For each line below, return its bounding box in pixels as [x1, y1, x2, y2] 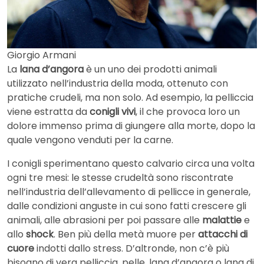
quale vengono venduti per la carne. [7, 133, 173, 147]
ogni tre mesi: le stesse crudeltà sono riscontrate [7, 170, 233, 184]
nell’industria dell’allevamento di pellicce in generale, [7, 184, 250, 199]
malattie [202, 213, 242, 227]
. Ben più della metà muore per [54, 227, 198, 241]
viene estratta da [7, 104, 90, 118]
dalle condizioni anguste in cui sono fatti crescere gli [7, 199, 246, 213]
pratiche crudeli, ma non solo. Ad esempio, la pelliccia [7, 90, 253, 104]
